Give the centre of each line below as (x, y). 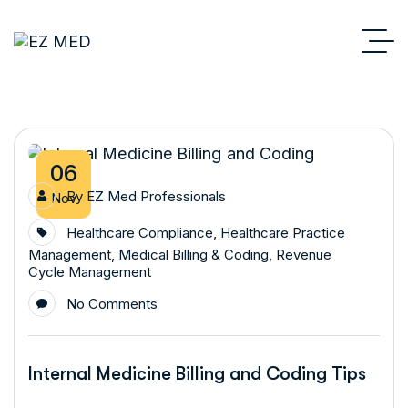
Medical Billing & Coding (194, 254)
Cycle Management (90, 271)
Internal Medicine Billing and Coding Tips (197, 373)
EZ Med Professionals (156, 196)
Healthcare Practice (283, 232)
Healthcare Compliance (140, 232)
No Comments (112, 303)
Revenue (304, 254)
